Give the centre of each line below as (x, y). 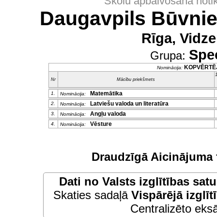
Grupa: (170, 55)
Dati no (80, 181)
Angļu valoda (106, 114)
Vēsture (99, 124)
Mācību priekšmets (136, 79)
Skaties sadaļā (92, 195)
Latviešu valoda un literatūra (128, 104)
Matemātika (105, 93)
